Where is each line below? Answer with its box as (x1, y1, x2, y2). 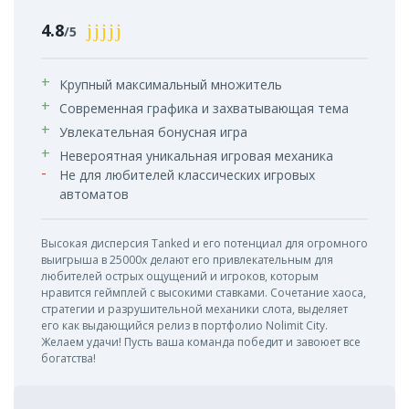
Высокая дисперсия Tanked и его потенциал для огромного (41, 235, 368, 251)
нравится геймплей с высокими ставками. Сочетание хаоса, (41, 284, 366, 300)
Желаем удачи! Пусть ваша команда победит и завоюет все (41, 333, 361, 350)
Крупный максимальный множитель (59, 75, 282, 93)
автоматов (59, 184, 129, 203)
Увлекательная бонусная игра (59, 122, 247, 141)
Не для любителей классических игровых (59, 165, 315, 184)
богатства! (41, 350, 96, 366)
